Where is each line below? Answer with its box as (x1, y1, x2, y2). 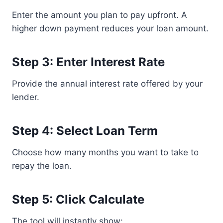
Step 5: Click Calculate (12, 192, 144, 207)
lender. (12, 92, 39, 102)
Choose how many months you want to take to (12, 147, 199, 157)
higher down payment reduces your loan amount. (12, 23, 209, 33)
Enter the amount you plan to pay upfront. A (12, 10, 187, 20)
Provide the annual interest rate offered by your (12, 79, 203, 89)
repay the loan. (12, 161, 72, 171)
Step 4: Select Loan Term (12, 123, 158, 138)
